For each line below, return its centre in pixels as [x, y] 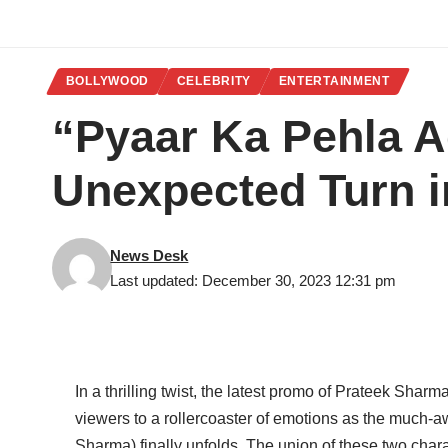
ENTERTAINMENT [334, 81]
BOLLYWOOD [107, 81]
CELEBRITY [214, 81]
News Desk [149, 256]
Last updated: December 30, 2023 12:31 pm [253, 281]
